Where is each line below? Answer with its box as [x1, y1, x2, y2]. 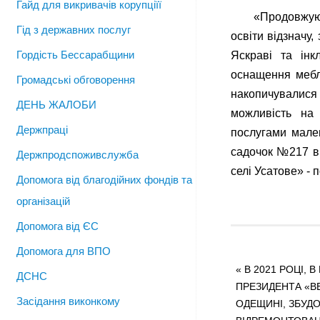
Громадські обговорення [16, 74, 135, 86]
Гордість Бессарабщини [16, 49, 134, 61]
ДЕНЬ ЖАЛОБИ [16, 99, 96, 111]
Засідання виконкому [16, 295, 120, 307]
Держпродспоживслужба [16, 149, 139, 161]
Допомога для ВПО [16, 245, 111, 257]
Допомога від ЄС [16, 220, 99, 232]
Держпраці [16, 124, 68, 136]
